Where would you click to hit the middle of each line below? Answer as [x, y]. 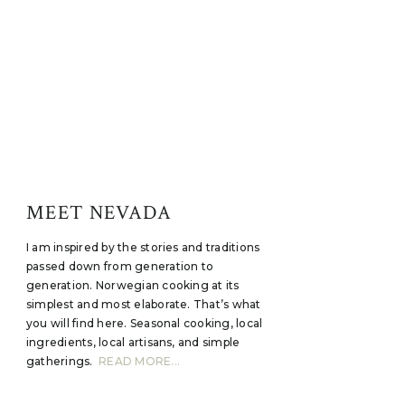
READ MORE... [140, 361]
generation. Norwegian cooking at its [133, 285]
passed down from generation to [120, 266]
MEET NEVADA [99, 213]
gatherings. [63, 361]
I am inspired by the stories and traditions [143, 247]
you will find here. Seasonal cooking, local [145, 323]
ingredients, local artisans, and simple [133, 342]
